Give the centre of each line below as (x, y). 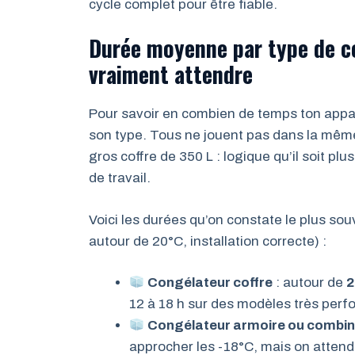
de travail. (120, 178)
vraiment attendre (171, 74)
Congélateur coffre (210, 282)
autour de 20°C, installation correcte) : (208, 241)
